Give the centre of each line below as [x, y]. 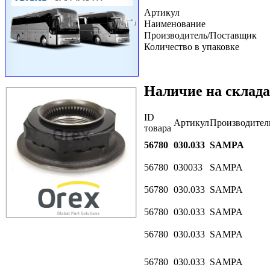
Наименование [175, 24]
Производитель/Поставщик [200, 35]
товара [158, 128]
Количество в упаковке [192, 46]
